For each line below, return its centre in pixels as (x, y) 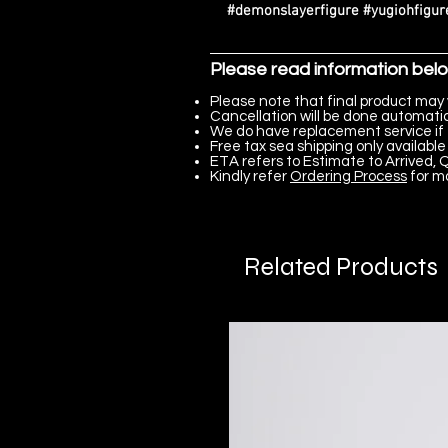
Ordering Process (348, 177)
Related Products (341, 267)
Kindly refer (250, 177)
